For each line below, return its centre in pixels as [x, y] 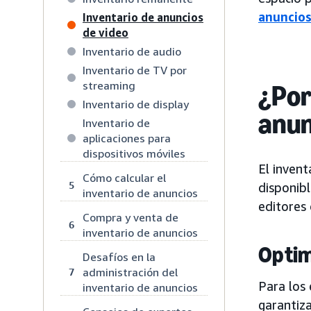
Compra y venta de [131, 217]
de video [106, 32]
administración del [130, 272]
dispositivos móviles [134, 153]
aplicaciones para [127, 138]
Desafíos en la [119, 257]
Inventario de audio [132, 51]
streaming [109, 85]
